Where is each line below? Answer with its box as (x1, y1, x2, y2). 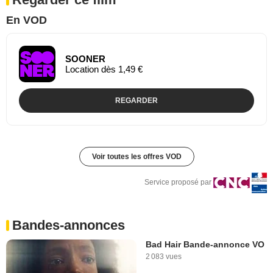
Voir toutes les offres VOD (91, 152, 182, 161)
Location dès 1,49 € (65, 63, 143, 74)
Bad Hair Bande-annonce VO (146, 239, 264, 249)
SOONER (65, 53, 105, 64)
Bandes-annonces (12, 217, 125, 233)
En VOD (6, 13, 47, 26)
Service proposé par (144, 177, 211, 186)
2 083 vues (146, 252, 182, 261)
